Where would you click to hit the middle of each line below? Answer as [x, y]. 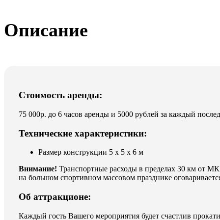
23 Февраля [176, 16]
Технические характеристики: [83, 133]
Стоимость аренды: [60, 95]
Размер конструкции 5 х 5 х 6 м [91, 152]
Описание [46, 30]
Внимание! [38, 169]
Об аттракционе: [55, 197]
